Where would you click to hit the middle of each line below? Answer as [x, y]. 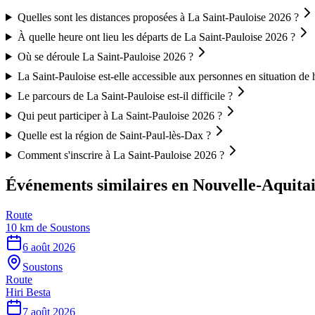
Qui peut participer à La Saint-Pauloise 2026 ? [120, 115]
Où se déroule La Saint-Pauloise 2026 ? [105, 56]
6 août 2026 [49, 247]
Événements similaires [86, 185]
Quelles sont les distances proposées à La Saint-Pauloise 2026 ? [158, 17]
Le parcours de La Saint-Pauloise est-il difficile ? [125, 96]
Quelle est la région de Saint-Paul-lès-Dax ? [114, 135]
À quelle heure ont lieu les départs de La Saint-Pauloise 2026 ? [156, 37]
